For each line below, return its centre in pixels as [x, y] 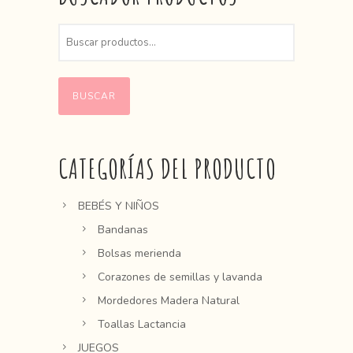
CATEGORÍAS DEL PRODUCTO [167, 168]
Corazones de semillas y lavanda [180, 277]
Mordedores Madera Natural [169, 300]
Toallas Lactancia [142, 324]
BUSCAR [94, 96]
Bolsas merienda [139, 253]
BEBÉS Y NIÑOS [119, 206]
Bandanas [123, 229]
